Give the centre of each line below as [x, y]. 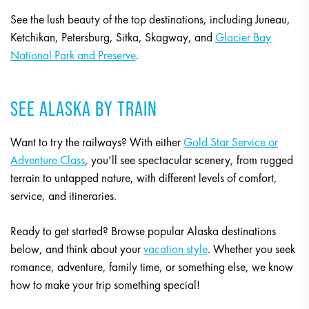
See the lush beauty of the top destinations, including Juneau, [150, 20]
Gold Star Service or [231, 142]
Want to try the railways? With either [97, 142]
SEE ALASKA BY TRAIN [84, 109]
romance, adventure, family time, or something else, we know [152, 267]
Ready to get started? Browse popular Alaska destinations [143, 231]
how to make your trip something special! [105, 285]
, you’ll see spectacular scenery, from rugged [189, 160]
